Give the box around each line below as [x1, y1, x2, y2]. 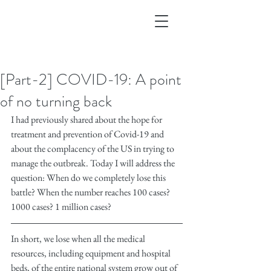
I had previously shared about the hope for [11, 113, 164, 126]
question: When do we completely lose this [11, 171, 168, 184]
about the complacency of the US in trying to [11, 142, 176, 155]
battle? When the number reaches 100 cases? [11, 186, 172, 198]
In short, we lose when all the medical [11, 232, 147, 245]
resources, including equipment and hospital [11, 247, 172, 260]
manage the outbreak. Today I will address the [11, 157, 177, 169]
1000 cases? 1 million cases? [11, 200, 111, 213]
